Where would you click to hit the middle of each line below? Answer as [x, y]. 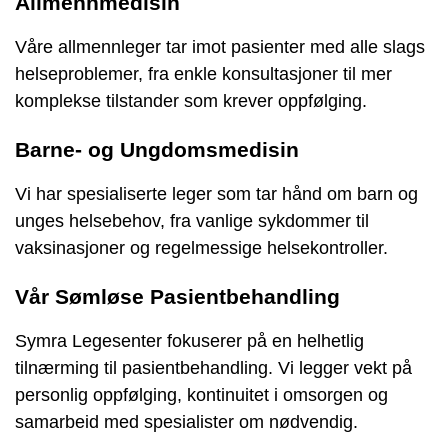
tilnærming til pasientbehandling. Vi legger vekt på [213, 368]
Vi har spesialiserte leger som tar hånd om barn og [216, 194]
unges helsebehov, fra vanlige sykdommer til [192, 221]
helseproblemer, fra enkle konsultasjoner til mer [203, 73]
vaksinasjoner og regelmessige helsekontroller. [201, 248]
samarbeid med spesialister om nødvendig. [186, 422]
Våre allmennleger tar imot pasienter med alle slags [220, 46]
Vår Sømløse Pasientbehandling [177, 297]
